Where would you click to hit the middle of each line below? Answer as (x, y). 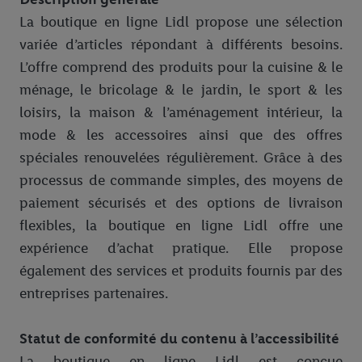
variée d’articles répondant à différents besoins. (181, 45)
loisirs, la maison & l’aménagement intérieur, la (181, 113)
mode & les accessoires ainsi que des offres (181, 135)
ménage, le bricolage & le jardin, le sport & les (181, 90)
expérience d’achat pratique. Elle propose (181, 248)
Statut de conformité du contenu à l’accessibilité (179, 339)
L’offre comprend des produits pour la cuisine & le (181, 67)
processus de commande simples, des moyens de (181, 181)
